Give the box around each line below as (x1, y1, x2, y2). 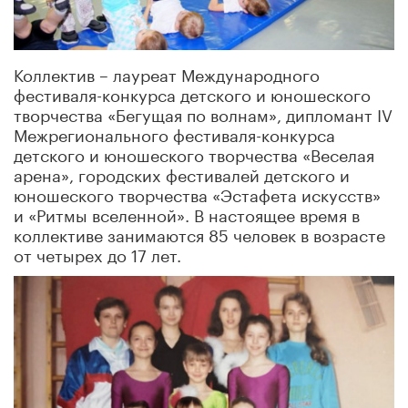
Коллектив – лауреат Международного (14, 60, 320, 87)
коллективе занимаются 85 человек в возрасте (14, 220, 385, 247)
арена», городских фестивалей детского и (14, 160, 350, 187)
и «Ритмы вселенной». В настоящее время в (14, 200, 360, 227)
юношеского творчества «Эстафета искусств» (14, 180, 381, 207)
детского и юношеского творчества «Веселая (14, 140, 374, 167)
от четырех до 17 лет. (14, 240, 181, 267)
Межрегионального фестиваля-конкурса (14, 120, 335, 147)
